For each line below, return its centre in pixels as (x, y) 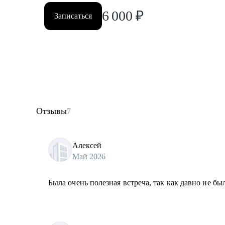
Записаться (73, 16)
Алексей (87, 145)
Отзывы (51, 111)
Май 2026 (89, 156)
